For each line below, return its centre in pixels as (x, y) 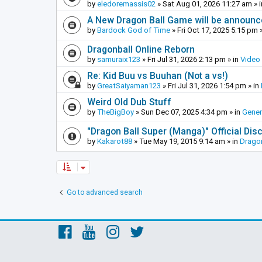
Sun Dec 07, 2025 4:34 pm (184, 112)
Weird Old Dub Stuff (129, 102)
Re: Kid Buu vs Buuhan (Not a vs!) (158, 76)
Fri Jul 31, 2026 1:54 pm (207, 86)
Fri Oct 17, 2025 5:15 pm (218, 30)
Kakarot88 (115, 142)
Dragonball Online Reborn (141, 50)
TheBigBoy (116, 112)
